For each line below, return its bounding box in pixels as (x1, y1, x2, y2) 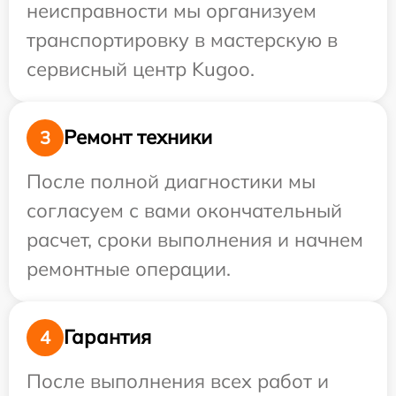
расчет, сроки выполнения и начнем (27, 226, 363, 252)
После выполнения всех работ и (27, 368, 329, 393)
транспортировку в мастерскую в (27, 27, 338, 52)
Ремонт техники (64, 125, 212, 150)
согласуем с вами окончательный (27, 197, 342, 223)
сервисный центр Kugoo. (27, 56, 255, 81)
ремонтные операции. (27, 255, 231, 281)
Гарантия (64, 324, 151, 350)
